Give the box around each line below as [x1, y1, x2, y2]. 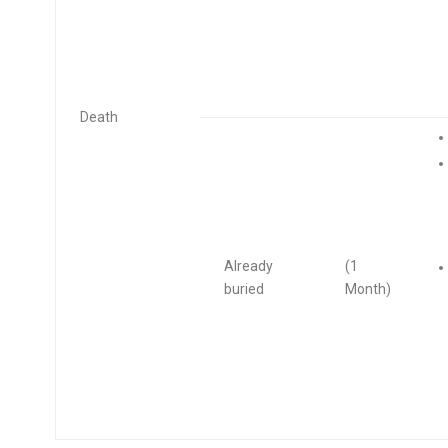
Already [223, 258, 273, 274]
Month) [344, 281, 391, 297]
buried [223, 281, 264, 297]
